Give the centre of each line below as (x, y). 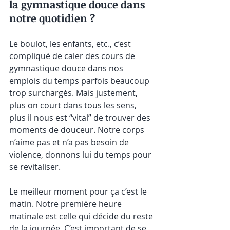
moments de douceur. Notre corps (78, 130)
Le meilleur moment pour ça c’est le (79, 191)
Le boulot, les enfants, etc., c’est (71, 43)
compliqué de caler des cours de (73, 56)
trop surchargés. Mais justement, (74, 93)
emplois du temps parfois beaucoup (80, 80)
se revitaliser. (35, 167)
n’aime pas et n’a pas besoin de (70, 142)
